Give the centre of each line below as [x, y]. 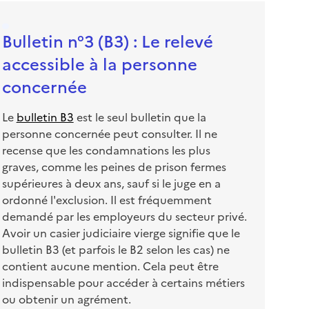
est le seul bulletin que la [140, 117]
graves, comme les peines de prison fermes [114, 166]
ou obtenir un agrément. [66, 299]
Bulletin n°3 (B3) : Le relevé [107, 40]
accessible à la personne [99, 63]
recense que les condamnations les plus [106, 150]
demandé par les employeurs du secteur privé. [124, 216]
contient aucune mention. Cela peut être [110, 266]
